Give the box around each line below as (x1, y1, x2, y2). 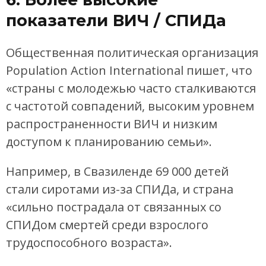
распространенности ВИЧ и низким (6, 116, 217, 132)
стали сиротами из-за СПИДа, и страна (6, 181, 233, 198)
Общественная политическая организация (6, 45, 258, 61)
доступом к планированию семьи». (6, 134, 212, 150)
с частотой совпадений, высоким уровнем (6, 98, 254, 115)
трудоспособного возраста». (6, 235, 172, 251)
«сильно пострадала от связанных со (6, 199, 221, 216)
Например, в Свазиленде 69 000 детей (6, 163, 229, 180)
